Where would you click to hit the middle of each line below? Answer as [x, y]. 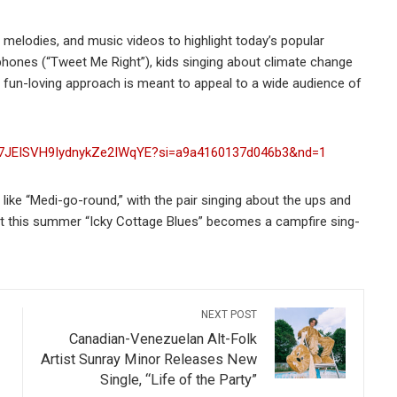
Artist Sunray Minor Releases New [149, 359]
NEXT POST [230, 314]
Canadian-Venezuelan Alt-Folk [163, 339]
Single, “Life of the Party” [179, 379]
